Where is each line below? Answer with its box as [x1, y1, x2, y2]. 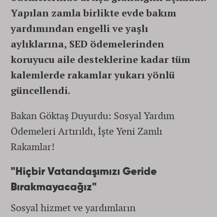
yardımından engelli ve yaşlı [11, 22, 148, 35]
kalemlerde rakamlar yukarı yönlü [11, 68, 175, 81]
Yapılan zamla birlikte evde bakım [11, 6, 176, 19]
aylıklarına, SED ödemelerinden [11, 37, 164, 50]
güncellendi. [11, 84, 70, 97]
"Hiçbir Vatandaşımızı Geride [11, 167, 157, 177]
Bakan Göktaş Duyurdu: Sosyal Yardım [11, 109, 174, 122]
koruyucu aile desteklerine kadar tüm [11, 53, 190, 66]
